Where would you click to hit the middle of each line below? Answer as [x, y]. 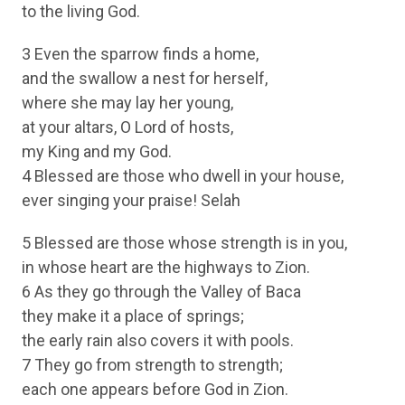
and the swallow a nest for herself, [145, 79]
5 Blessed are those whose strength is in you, [184, 243]
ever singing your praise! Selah [131, 201]
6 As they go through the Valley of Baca [161, 292]
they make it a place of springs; [133, 316]
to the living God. [81, 12]
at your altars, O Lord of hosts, [127, 127]
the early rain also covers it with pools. [158, 341]
